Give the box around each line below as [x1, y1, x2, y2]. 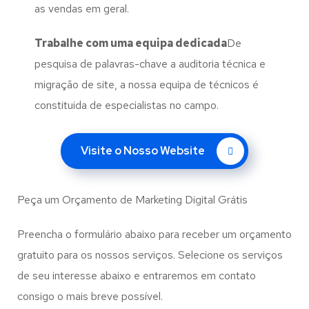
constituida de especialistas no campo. [34, 98, 219, 112]
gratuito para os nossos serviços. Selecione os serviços [17, 248, 283, 262]
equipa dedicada [135, 36, 227, 50]
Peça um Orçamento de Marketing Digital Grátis [17, 192, 248, 207]
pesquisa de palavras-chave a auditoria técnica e [34, 57, 266, 71]
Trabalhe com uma [34, 36, 135, 50]
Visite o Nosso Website [81, 143, 207, 158]
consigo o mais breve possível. [17, 289, 163, 303]
